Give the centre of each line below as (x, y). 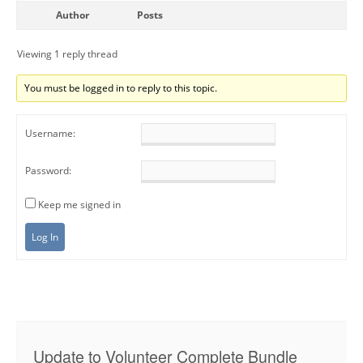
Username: (50, 133)
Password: (48, 170)
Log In (45, 237)
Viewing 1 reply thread (67, 53)
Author (72, 15)
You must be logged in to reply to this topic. (121, 88)
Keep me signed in (79, 204)
